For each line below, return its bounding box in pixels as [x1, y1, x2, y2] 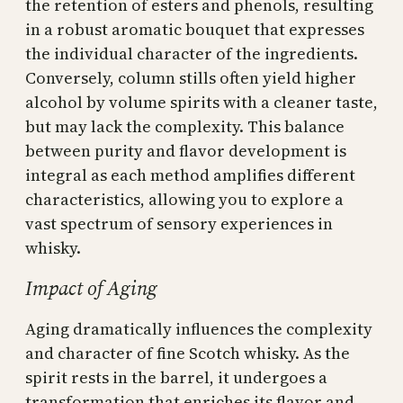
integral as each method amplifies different [25, 164, 355, 187]
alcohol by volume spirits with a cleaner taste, [25, 91, 378, 114]
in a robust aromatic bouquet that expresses [25, 18, 364, 41]
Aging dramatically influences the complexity [25, 317, 372, 340]
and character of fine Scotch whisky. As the [25, 341, 350, 364]
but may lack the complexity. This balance [25, 115, 345, 139]
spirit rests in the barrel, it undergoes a [25, 365, 327, 389]
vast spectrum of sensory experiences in [25, 212, 333, 236]
